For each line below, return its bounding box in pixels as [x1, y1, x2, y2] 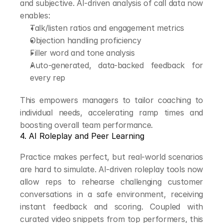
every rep [30, 73, 66, 83]
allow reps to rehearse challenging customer [20, 177, 203, 187]
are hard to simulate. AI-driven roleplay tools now [20, 164, 203, 174]
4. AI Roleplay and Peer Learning [20, 131, 144, 141]
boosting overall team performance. [20, 120, 153, 130]
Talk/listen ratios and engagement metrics [30, 23, 184, 33]
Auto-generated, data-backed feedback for [30, 60, 203, 70]
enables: [20, 10, 50, 20]
